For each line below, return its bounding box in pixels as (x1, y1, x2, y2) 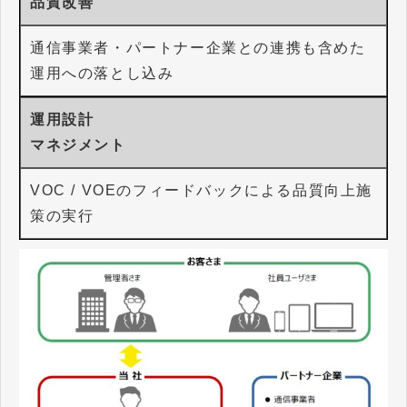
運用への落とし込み (30, 65, 174, 81)
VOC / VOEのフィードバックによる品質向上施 (30, 182, 372, 198)
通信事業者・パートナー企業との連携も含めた (30, 39, 366, 55)
